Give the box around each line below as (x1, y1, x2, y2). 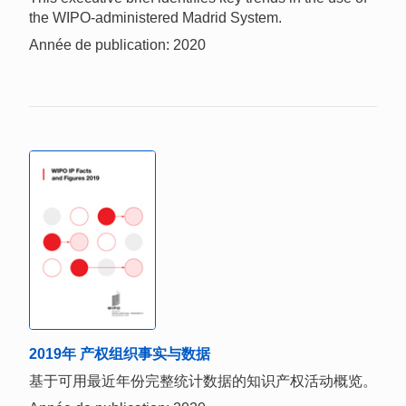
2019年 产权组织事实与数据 (29, 346, 210, 362)
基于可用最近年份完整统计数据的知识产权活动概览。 (29, 373, 377, 390)
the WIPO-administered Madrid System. (29, 10, 282, 26)
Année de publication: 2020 (29, 37, 206, 53)
